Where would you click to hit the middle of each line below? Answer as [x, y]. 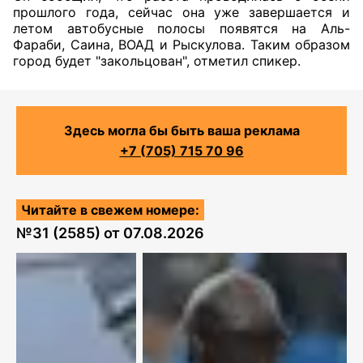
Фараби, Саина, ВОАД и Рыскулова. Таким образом [181, 45]
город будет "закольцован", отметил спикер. [157, 61]
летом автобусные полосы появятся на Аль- [181, 28]
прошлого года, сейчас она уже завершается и [181, 12]
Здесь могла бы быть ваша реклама [181, 130]
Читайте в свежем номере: [110, 210]
